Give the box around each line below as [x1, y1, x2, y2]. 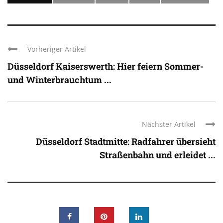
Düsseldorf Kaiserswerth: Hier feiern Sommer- [7, 60, 204, 73]
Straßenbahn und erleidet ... [100, 149, 216, 161]
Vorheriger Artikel [27, 44, 86, 54]
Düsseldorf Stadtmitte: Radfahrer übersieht [36, 135, 216, 148]
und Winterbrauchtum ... [7, 74, 111, 86]
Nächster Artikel [142, 119, 196, 129]
